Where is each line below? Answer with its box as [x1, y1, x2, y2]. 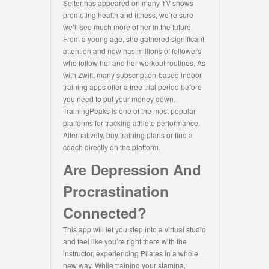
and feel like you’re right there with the [63, 236, 187, 247]
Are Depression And [63, 159, 201, 180]
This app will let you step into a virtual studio [63, 224, 206, 235]
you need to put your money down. [63, 94, 175, 104]
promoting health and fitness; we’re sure [63, 10, 193, 20]
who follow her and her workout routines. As [63, 58, 205, 68]
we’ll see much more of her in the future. [63, 22, 193, 32]
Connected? [63, 202, 147, 223]
